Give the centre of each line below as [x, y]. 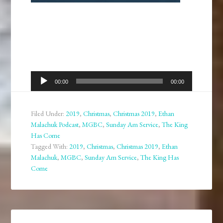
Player [41, 90]
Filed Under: [49, 114]
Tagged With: [50, 147]
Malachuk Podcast [55, 125]
